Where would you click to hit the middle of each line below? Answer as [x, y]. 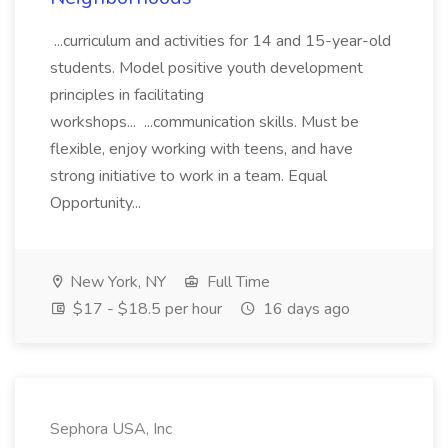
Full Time [236, 282]
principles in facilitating [127, 95]
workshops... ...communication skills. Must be [204, 122]
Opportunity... [97, 203]
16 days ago [304, 309]
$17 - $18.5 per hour [145, 309]
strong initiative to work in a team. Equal [188, 176]
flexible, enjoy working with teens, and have [201, 149]
